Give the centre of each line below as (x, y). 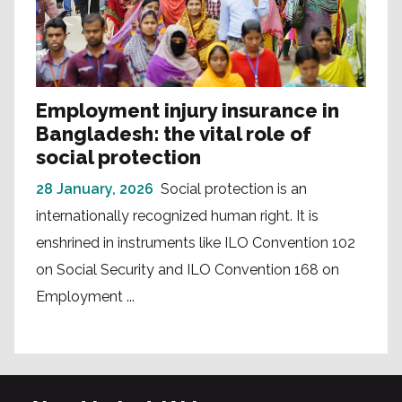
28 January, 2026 (95, 188)
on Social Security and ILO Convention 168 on (188, 269)
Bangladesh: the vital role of (174, 133)
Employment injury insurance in (188, 110)
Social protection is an (234, 188)
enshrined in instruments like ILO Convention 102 (196, 242)
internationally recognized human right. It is (177, 215)
